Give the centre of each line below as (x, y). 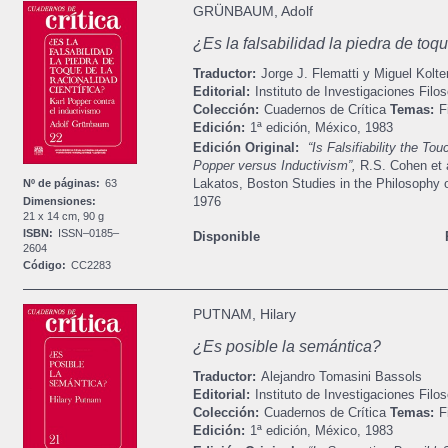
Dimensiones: (60, 200)
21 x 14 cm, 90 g (64, 215)
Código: (45, 265)
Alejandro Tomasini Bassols (341, 377)
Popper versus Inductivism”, (276, 166)
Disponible (226, 237)
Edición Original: (245, 148)
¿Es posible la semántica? (286, 347)
